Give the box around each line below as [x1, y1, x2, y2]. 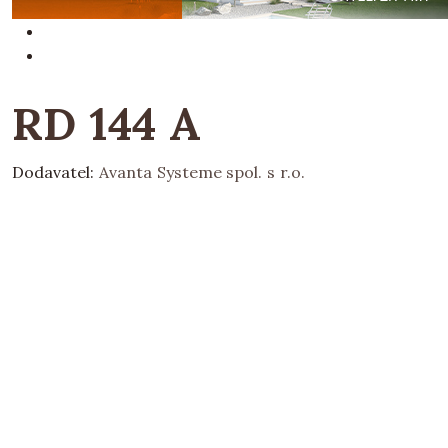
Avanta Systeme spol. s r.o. [98, 162, 306, 182]
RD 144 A [12, 95, 201, 152]
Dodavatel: [12, 162, 99, 182]
